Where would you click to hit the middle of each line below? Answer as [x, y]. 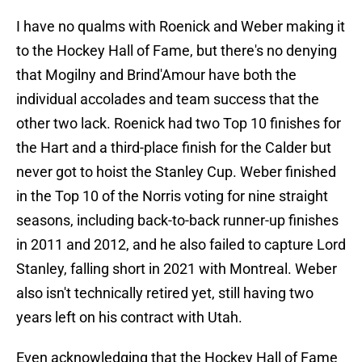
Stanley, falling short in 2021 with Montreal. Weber [177, 269]
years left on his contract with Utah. [129, 318]
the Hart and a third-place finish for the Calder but [174, 148]
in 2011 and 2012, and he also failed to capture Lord [181, 245]
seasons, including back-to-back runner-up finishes [177, 221]
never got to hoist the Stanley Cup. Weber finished [176, 172]
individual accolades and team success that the [168, 99]
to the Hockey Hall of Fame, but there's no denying [177, 51]
